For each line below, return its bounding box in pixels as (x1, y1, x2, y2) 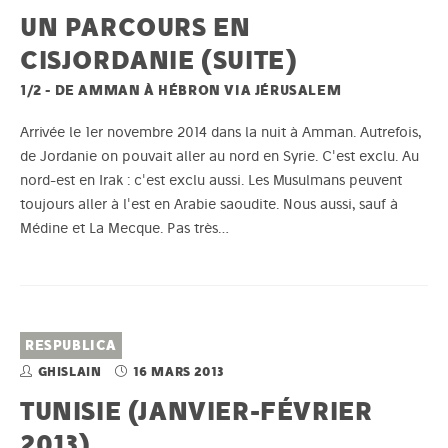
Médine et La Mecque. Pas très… (20, 219, 229, 238)
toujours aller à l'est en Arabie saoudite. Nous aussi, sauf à (20, 195, 398, 214)
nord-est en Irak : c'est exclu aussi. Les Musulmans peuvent (20, 171, 402, 190)
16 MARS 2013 (132, 364, 225, 380)
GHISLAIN (37, 364, 106, 380)
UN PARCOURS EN (20, 11, 251, 43)
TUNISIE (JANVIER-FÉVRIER (20, 395, 373, 427)
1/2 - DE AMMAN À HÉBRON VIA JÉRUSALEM (20, 82, 342, 99)
